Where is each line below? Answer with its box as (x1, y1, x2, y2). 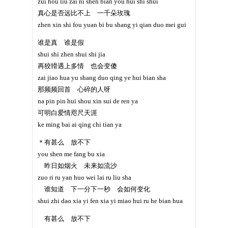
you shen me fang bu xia (38, 150, 105, 158)
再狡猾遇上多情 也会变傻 (38, 62, 117, 70)
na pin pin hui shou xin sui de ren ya (38, 97, 138, 105)
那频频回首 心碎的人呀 (38, 85, 110, 93)
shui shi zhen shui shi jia (38, 50, 105, 58)
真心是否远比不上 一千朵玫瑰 (38, 9, 130, 17)
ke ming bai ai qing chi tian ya (38, 121, 122, 128)
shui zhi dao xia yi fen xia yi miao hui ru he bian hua (38, 197, 183, 205)
